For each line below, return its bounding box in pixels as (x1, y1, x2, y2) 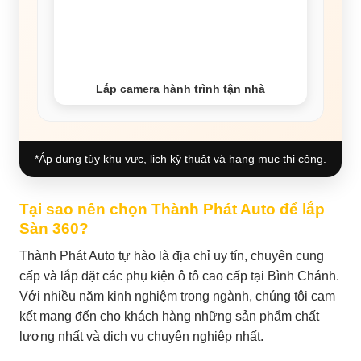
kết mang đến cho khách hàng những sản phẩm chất (19, 309, 319, 324)
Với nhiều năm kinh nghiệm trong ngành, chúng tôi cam (19, 289, 335, 304)
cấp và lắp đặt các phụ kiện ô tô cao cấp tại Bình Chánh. (19, 269, 339, 284)
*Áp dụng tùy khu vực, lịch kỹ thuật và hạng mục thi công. (35, 151, 326, 165)
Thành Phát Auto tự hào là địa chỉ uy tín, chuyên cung (19, 249, 324, 263)
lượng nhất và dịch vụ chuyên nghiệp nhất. (19, 330, 263, 344)
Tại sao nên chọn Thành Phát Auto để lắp (19, 200, 325, 218)
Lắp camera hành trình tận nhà (96, 81, 265, 95)
